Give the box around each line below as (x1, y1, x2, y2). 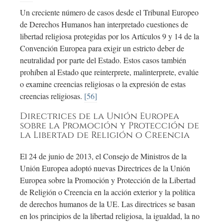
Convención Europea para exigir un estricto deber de (20, 43, 184, 54)
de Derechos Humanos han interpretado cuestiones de (20, 19, 188, 30)
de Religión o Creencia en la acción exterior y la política (20, 187, 195, 198)
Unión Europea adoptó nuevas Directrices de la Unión (20, 163, 190, 174)
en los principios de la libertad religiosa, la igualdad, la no (20, 211, 200, 222)
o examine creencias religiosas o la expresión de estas (20, 79, 186, 90)
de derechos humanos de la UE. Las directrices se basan (20, 199, 195, 210)
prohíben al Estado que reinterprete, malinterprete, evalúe (20, 67, 199, 78)
